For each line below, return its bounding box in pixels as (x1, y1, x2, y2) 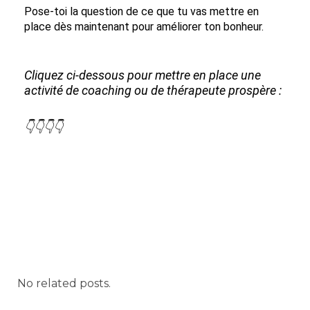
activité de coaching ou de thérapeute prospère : (24, 82, 282, 98)
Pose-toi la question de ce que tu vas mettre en (24, 4, 259, 18)
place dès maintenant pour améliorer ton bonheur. (24, 19, 264, 33)
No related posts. (17, 276, 111, 290)
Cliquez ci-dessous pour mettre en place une (24, 67, 261, 82)
